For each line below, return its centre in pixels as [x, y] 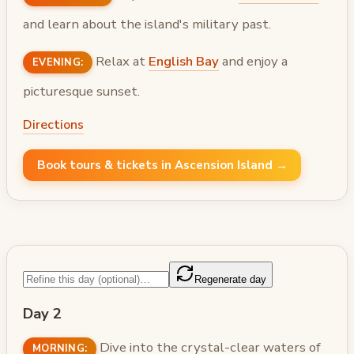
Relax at [121, 61]
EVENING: [58, 62]
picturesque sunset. [81, 91]
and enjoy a [254, 61]
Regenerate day [230, 279]
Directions [53, 125]
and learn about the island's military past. [147, 24]
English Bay [184, 61]
